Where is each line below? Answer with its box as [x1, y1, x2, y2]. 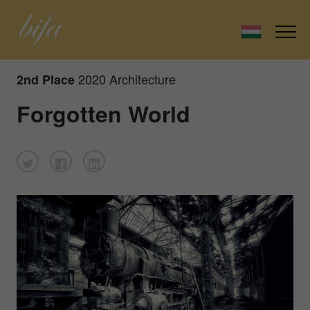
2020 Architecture [78, 69, 176, 88]
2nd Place [17, 70, 75, 89]
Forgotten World [17, 97, 190, 129]
